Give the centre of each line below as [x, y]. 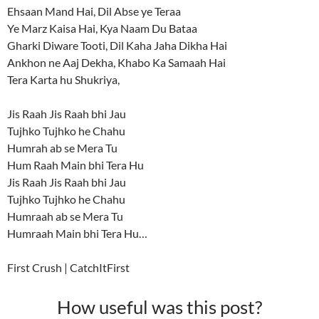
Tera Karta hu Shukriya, [63, 79]
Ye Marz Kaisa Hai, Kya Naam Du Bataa [102, 28]
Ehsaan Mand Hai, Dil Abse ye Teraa [94, 11]
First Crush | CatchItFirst [68, 267]
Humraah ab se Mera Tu [65, 216]
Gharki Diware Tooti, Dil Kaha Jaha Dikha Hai [117, 45]
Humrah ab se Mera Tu [62, 147]
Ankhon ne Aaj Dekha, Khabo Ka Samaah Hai [116, 62]
